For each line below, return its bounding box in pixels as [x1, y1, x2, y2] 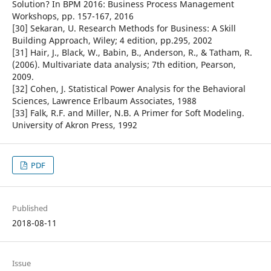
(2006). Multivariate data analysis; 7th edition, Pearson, [11, 59, 236, 71]
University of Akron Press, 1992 [11, 119, 137, 131]
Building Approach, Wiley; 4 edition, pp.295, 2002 [11, 34, 212, 47]
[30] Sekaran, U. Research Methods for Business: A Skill [11, 22, 236, 34]
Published [11, 203, 48, 214]
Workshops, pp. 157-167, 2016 [11, 10, 134, 22]
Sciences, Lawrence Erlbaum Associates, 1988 [11, 95, 197, 107]
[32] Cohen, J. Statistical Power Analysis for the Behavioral [11, 83, 246, 95]
